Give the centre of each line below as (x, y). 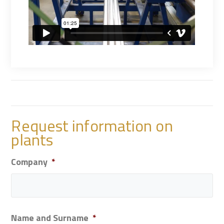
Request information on (92, 126)
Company (29, 162)
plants (32, 140)
